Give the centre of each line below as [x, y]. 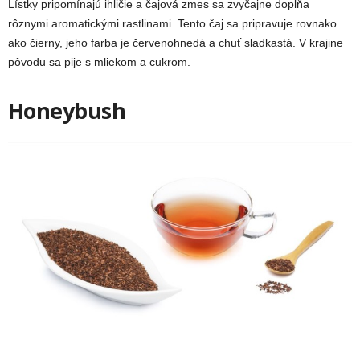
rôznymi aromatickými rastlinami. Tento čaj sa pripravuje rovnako [172, 24]
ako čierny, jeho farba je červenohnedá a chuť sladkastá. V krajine [176, 43]
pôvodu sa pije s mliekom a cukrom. [99, 62]
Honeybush [67, 111]
